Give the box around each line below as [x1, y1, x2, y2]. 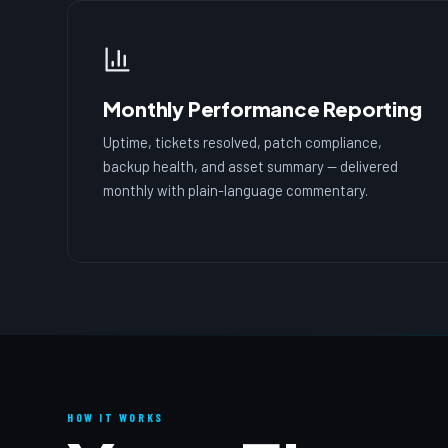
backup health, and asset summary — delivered [103, 157, 399, 176]
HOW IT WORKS [67, 409, 164, 424]
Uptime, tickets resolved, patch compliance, [103, 133, 383, 152]
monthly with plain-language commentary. [103, 181, 369, 200]
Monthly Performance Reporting [103, 96, 422, 122]
